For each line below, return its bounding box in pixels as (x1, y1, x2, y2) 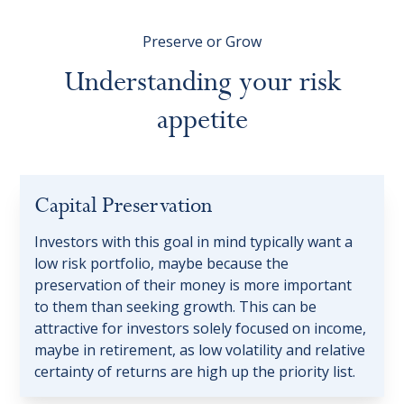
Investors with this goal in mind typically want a (34, 232, 353, 252)
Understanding (63, 64, 232, 101)
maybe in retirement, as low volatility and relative (34, 340, 366, 361)
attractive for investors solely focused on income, (34, 318, 367, 339)
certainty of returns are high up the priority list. (34, 362, 356, 382)
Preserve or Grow (142, 32, 262, 52)
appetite (156, 102, 248, 139)
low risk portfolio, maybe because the (34, 253, 289, 274)
